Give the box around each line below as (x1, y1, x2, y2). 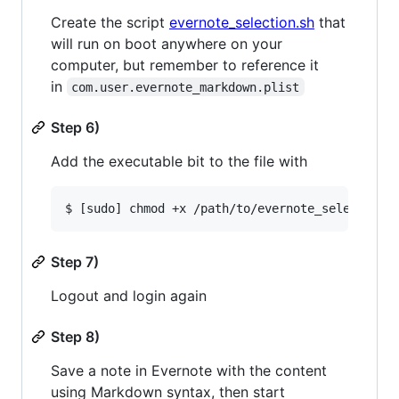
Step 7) (51, 252, 99, 271)
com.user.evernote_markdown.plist (71, 79, 300, 94)
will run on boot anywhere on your (51, 34, 282, 53)
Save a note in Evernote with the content (51, 361, 327, 379)
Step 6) (51, 118, 100, 136)
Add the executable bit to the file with (51, 151, 307, 170)
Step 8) (51, 327, 100, 346)
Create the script (51, 12, 169, 31)
